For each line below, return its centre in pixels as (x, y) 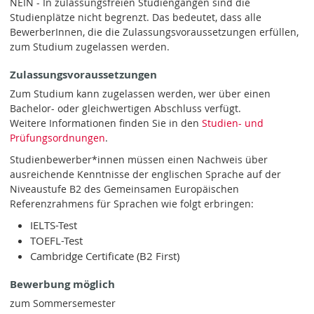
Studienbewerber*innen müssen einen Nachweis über (139, 159)
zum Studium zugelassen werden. (90, 47)
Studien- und (233, 123)
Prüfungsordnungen (58, 138)
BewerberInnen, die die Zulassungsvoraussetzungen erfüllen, (155, 32)
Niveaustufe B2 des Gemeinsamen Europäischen (125, 189)
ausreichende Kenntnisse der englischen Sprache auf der (146, 174)
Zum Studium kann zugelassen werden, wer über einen (141, 94)
